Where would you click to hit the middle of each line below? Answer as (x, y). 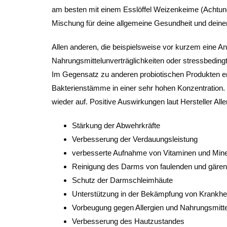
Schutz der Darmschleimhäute (122, 180)
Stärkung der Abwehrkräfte (116, 125)
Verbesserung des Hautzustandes (128, 221)
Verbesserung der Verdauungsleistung (135, 139)
